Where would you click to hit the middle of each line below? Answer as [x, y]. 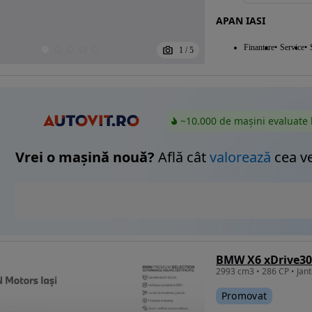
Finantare [259, 47]
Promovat [244, 296]
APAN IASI [240, 21]
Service [292, 47]
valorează [240, 157]
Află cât [182, 157]
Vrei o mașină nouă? [85, 157]
